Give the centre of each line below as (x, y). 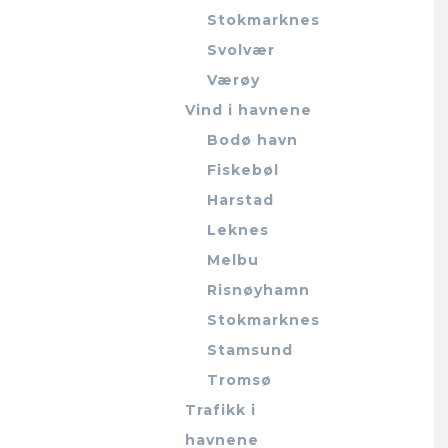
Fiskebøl (243, 169)
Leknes (238, 229)
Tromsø (240, 379)
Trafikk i (221, 409)
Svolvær (241, 49)
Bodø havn (253, 139)
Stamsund (250, 349)
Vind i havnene (249, 109)
